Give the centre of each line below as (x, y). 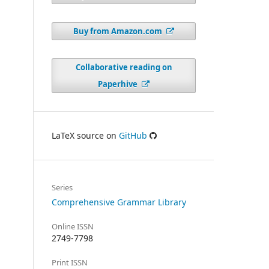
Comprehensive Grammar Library (119, 202)
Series (62, 187)
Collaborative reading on (124, 67)
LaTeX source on (85, 135)
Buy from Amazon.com (119, 31)
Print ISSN (70, 262)
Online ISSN (73, 226)
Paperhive (119, 84)
